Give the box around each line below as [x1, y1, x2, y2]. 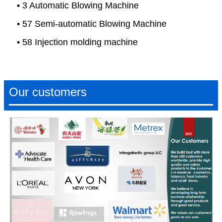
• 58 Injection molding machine [17, 37, 138, 48]
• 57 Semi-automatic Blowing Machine [17, 19, 166, 29]
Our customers [9, 85, 87, 99]
